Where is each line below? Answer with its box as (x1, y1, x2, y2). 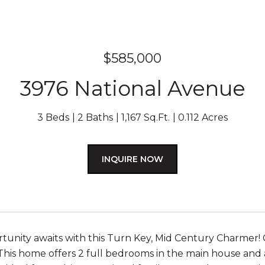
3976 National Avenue (20, 76, 245, 101)
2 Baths (77, 112, 113, 123)
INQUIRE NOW (102, 154, 163, 164)
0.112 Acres (178, 112, 228, 123)
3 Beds (37, 112, 69, 123)
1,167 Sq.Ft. (121, 112, 170, 123)
